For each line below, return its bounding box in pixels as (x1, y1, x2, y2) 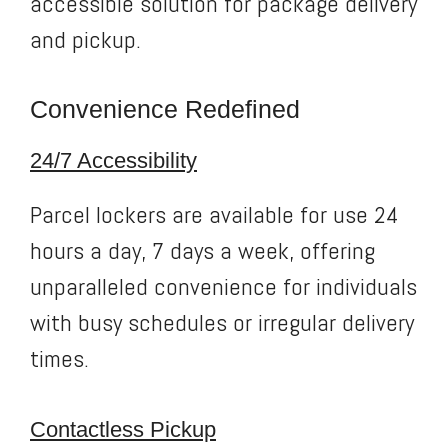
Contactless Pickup (30, 416, 216, 442)
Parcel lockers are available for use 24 (30, 198, 399, 230)
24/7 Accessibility (30, 147, 197, 173)
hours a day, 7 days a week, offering (30, 234, 375, 266)
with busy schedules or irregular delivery (30, 306, 414, 338)
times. (30, 342, 89, 374)
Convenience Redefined (30, 94, 300, 123)
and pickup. (30, 23, 141, 55)
